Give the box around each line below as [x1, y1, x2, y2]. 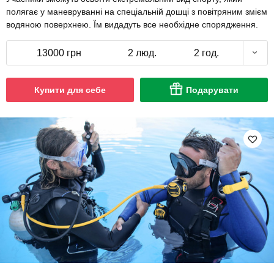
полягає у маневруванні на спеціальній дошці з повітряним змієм [6, 6, 267, 17]
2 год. [193, 47, 219, 58]
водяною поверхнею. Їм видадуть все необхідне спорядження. [6, 19, 258, 29]
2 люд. [127, 47, 157, 58]
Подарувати [186, 84, 239, 95]
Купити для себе [34, 84, 106, 95]
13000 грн [37, 47, 81, 58]
